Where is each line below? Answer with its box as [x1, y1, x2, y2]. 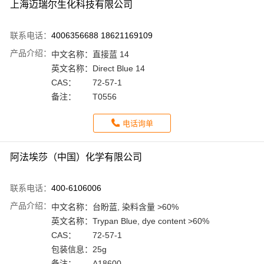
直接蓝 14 [93, 49, 129, 60]
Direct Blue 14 [93, 64, 145, 74]
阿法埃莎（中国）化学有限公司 [10, 152, 142, 163]
